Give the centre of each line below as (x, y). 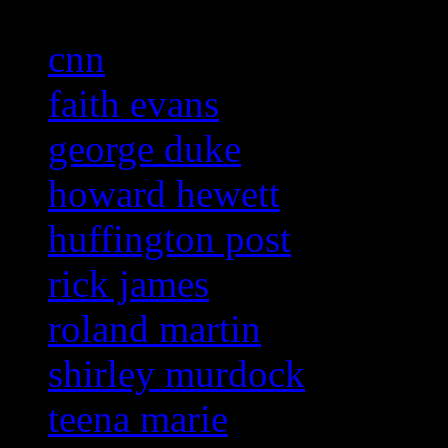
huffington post (169, 239)
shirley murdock (176, 374)
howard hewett (164, 194)
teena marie (138, 419)
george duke (144, 149)
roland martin (154, 329)
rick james (128, 284)
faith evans (133, 104)
